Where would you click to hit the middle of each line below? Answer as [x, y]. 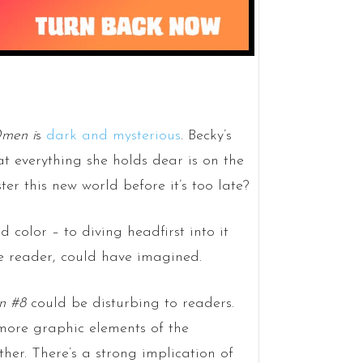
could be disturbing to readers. [130, 304]
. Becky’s [206, 136]
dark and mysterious [113, 136]
